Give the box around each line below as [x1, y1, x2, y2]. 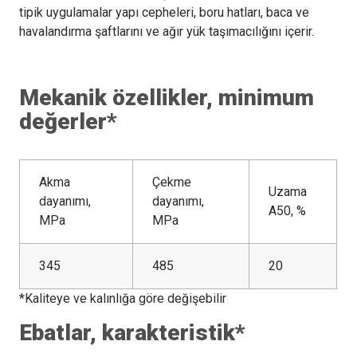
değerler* [19, 108, 117, 135]
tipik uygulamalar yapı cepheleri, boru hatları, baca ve [19, 5, 309, 21]
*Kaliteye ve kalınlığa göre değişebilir [19, 291, 226, 307]
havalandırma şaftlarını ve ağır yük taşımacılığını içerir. [19, 24, 314, 40]
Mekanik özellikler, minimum [19, 84, 314, 112]
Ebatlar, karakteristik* [19, 320, 245, 347]
